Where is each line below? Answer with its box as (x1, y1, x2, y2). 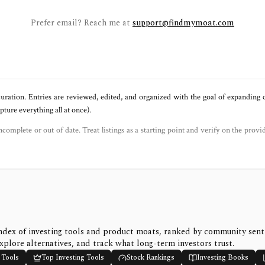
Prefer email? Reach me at (30, 17, 130, 29)
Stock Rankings (126, 252, 174, 263)
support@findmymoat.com (132, 17, 234, 29)
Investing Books (196, 252, 248, 263)
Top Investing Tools (41, 252, 104, 263)
